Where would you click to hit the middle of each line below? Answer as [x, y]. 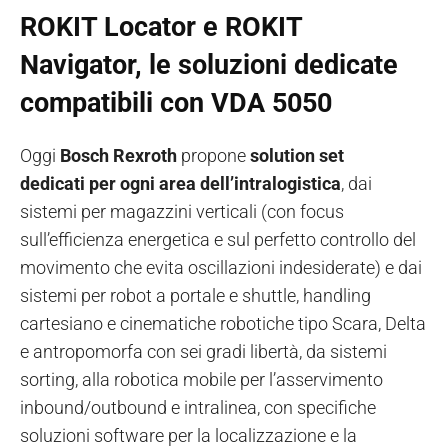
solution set [295, 156]
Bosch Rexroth [120, 156]
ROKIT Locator [108, 27]
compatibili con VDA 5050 [176, 103]
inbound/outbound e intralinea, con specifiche [198, 408]
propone [213, 156]
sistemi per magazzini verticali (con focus [182, 212]
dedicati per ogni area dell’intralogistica [180, 184]
